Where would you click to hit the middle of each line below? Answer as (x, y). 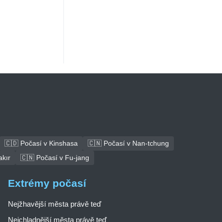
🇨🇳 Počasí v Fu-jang (55, 158)
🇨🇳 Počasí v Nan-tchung (128, 143)
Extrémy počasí (47, 183)
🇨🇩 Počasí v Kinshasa (41, 143)
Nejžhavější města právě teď (55, 204)
